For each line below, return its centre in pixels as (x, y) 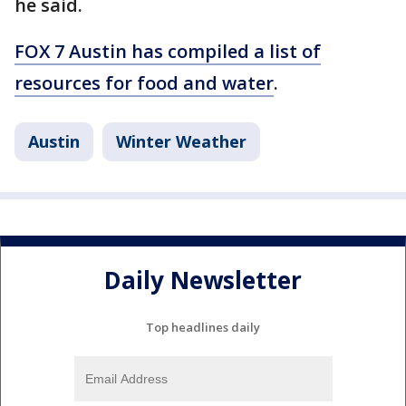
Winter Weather (181, 141)
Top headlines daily (203, 327)
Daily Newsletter (203, 280)
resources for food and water (144, 83)
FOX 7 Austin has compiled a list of (168, 51)
